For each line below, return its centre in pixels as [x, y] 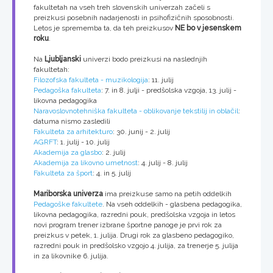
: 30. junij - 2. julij [141, 132]
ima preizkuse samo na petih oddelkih [167, 194]
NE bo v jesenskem [208, 28]
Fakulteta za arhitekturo [73, 132]
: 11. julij [161, 80]
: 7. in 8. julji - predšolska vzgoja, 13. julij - [169, 90]
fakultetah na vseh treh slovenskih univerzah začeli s [122, 7]
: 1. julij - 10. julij [83, 142]
